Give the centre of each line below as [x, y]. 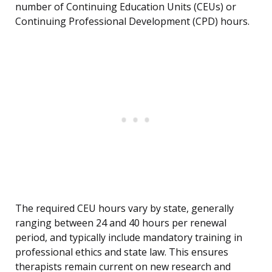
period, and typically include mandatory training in [129, 238]
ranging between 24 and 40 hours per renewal [121, 223]
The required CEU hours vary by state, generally [124, 209]
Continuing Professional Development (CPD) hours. [132, 22]
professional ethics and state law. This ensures [122, 252]
